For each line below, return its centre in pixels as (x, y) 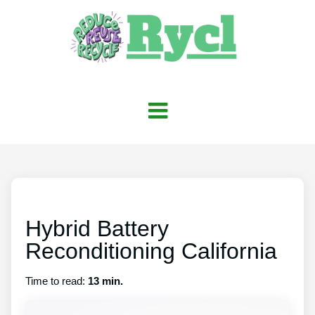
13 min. (105, 281)
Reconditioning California (151, 251)
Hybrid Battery (97, 228)
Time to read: (57, 281)
